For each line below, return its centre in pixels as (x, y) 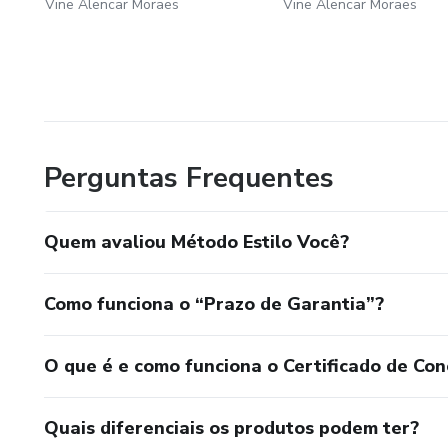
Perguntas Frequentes (189, 177)
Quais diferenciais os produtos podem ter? (231, 427)
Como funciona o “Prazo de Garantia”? (214, 303)
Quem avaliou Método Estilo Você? (196, 241)
